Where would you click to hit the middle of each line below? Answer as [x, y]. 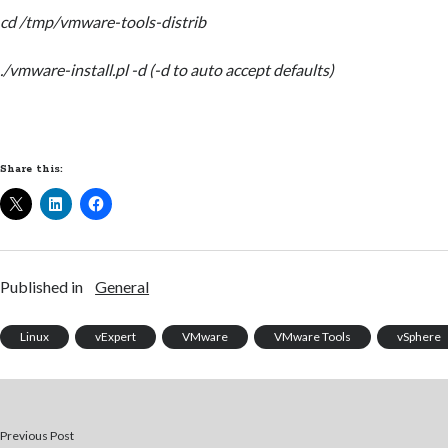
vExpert [116, 336]
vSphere [419, 336]
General [122, 286]
